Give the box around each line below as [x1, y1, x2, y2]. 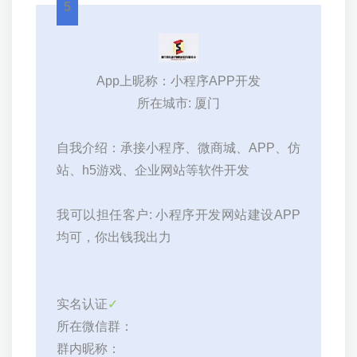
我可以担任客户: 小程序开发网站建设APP [57, 207, 300, 222]
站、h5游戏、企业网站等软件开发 [57, 163, 249, 177]
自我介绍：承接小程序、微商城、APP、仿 [57, 140, 300, 155]
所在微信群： [57, 319, 133, 333]
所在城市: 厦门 [137, 96, 220, 110]
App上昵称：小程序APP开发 [96, 73, 261, 88]
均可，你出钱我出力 [57, 229, 171, 244]
